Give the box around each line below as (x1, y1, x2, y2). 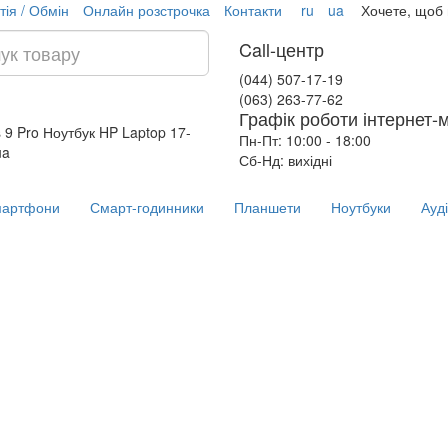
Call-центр (239, 36, 324, 62)
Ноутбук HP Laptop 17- (42, 122, 191, 142)
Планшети (234, 197, 301, 217)
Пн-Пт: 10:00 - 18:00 (239, 130, 371, 150)
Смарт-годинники (90, 197, 204, 217)
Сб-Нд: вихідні (239, 150, 332, 170)
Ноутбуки (331, 197, 391, 217)
